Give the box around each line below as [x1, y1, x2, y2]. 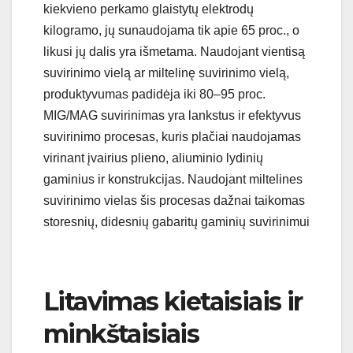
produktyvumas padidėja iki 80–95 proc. [43, 87, 266, 102]
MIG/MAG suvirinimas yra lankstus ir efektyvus [43, 109, 301, 123]
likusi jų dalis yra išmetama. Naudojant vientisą [43, 45, 305, 59]
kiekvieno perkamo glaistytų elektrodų [43, 2, 254, 17]
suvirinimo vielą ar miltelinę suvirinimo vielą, [43, 66, 289, 80]
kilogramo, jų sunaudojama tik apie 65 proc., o [43, 24, 299, 38]
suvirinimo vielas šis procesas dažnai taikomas [43, 194, 305, 208]
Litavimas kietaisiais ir [43, 286, 303, 318]
